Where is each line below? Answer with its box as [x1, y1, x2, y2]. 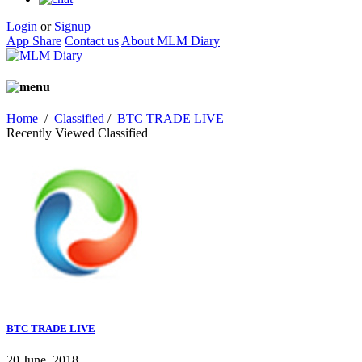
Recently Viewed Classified [6, 126, 148, 141]
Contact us [65, 33, 119, 48]
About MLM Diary [121, 33, 220, 48]
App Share [6, 33, 61, 48]
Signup [54, 19, 90, 33]
